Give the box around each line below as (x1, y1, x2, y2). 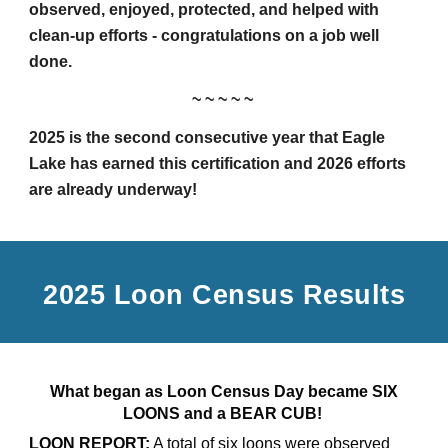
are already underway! (29, 180, 198, 198)
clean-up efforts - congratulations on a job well (29, 26, 380, 44)
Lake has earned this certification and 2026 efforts (29, 154, 407, 172)
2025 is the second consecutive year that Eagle (29, 128, 386, 146)
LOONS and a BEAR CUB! (122, 405, 322, 422)
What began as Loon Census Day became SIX (50, 383, 398, 400)
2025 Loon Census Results (43, 280, 405, 310)
